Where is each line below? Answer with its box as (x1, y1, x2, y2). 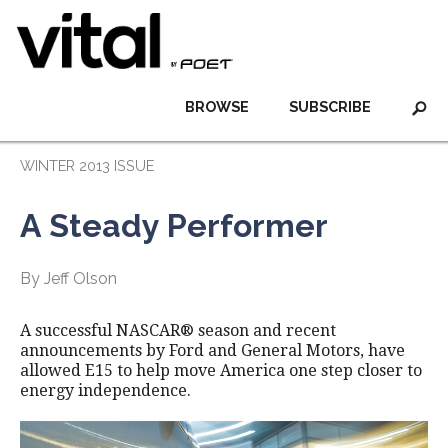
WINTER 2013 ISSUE (20, 157, 154, 174)
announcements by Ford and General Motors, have (20, 341, 405, 360)
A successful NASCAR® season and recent (20, 321, 336, 340)
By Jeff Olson (20, 269, 117, 288)
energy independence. (20, 381, 191, 400)
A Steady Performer (20, 207, 328, 244)
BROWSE (185, 98, 249, 115)
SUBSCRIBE (289, 98, 371, 115)
